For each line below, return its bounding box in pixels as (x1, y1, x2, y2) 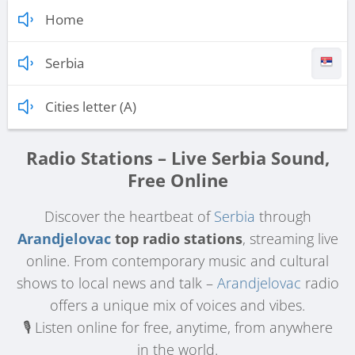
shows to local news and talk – (16, 273, 217, 292)
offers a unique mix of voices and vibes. (50, 296, 305, 315)
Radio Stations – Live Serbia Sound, (25, 145, 330, 170)
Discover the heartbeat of (44, 207, 214, 226)
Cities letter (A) (45, 97, 136, 116)
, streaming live (242, 229, 338, 248)
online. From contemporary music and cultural (26, 251, 329, 270)
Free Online (127, 167, 228, 192)
